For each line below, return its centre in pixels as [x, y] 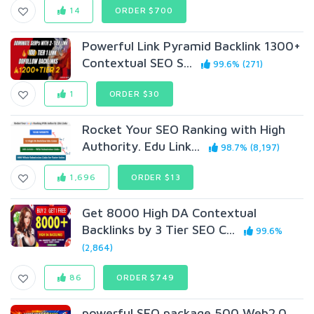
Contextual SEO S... [137, 63]
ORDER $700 [144, 10]
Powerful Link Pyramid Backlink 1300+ [192, 46]
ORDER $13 [156, 177]
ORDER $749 [145, 277]
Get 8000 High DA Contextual [170, 213]
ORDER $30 [135, 94]
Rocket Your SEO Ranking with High [184, 129]
